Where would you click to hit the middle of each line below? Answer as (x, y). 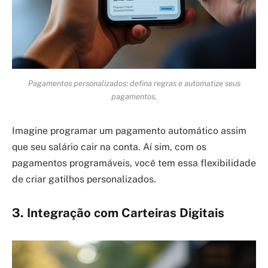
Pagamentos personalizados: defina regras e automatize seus (134, 83)
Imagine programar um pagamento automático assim (129, 131)
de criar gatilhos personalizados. (84, 179)
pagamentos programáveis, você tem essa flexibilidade (134, 163)
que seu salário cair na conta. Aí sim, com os (109, 147)
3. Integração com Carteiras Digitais (118, 213)
